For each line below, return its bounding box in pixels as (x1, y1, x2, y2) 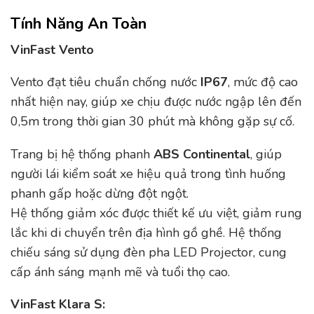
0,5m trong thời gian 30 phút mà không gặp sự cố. (11, 113, 294, 130)
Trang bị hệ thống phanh (11, 145, 153, 163)
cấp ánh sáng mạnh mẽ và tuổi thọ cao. (11, 263, 230, 280)
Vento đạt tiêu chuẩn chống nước (11, 74, 200, 91)
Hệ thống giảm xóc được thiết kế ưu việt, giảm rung (11, 204, 302, 221)
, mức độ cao (228, 74, 298, 91)
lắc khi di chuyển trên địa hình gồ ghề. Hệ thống (11, 224, 282, 241)
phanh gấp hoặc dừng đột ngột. (11, 184, 189, 202)
